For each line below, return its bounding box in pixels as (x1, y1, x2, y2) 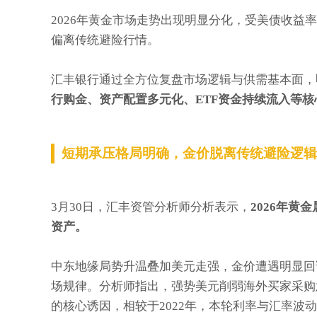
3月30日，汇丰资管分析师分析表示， (51, 200, 250, 214)
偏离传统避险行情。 (51, 33, 159, 47)
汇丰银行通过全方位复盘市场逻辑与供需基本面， (51, 73, 316, 86)
